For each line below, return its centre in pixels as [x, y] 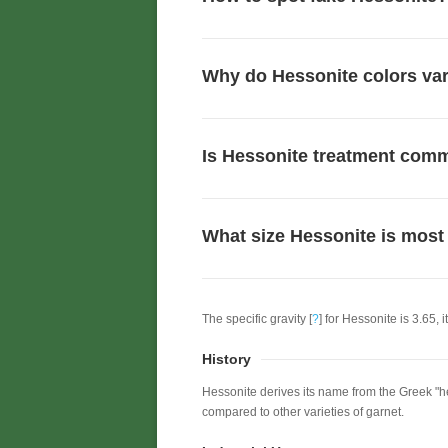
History [226, 359]
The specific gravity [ [257, 319]
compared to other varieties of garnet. [303, 412]
